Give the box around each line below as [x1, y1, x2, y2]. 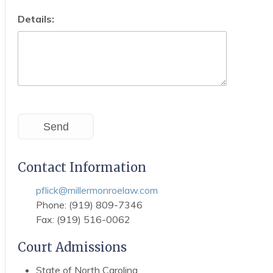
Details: [17, 13, 54, 26]
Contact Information [17, 159, 146, 175]
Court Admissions [17, 239, 127, 255]
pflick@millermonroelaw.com [35, 183, 158, 196]
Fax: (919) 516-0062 [35, 213, 130, 225]
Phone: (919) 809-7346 [35, 198, 143, 211]
